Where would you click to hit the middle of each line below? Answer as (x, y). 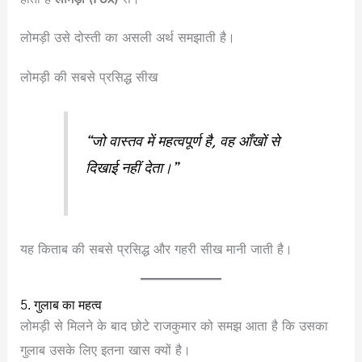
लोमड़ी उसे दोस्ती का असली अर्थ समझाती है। (128, 38)
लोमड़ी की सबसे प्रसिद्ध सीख (89, 77)
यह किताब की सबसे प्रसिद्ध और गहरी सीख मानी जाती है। (157, 249)
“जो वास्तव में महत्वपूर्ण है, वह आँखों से (183, 142)
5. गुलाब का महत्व (61, 305)
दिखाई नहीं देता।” (132, 168)
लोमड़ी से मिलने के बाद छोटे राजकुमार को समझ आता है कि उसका (175, 326)
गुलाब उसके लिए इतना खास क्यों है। (106, 350)
